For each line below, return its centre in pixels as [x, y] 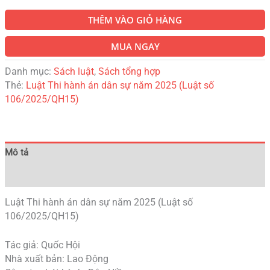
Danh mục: [29, 71]
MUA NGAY [135, 46]
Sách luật [74, 71]
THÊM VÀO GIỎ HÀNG [135, 20]
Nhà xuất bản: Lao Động [56, 259]
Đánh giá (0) [29, 175]
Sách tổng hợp [129, 71]
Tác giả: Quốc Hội [42, 245]
